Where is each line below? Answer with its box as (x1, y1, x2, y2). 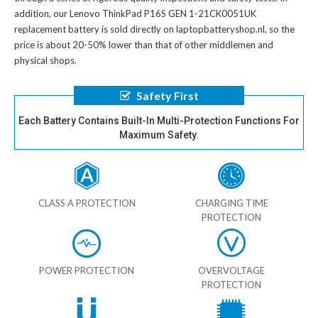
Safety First (136, 88, 199, 102)
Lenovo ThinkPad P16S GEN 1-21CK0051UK (70, 7, 256, 19)
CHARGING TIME (194, 197, 268, 209)
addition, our (14, 7, 70, 19)
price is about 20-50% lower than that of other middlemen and (14, 38, 273, 50)
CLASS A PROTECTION (38, 197, 136, 209)
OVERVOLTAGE (198, 264, 265, 276)
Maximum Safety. (119, 128, 199, 141)
